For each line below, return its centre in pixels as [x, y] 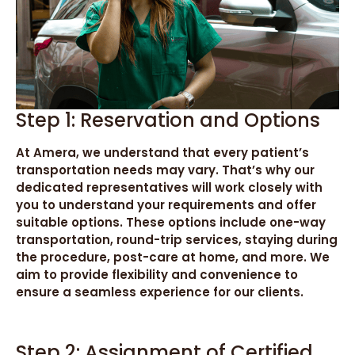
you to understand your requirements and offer [166, 204]
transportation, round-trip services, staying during [177, 239]
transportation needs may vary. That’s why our [165, 170]
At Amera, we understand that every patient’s [162, 152]
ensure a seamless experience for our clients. [160, 292]
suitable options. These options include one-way [171, 222]
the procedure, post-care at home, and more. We [173, 257]
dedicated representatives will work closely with [169, 187]
